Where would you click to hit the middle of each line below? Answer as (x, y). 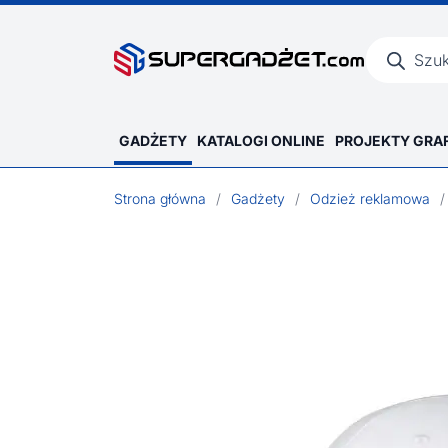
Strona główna (160, 198)
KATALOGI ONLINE (261, 140)
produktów (398, 54)
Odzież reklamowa (370, 198)
